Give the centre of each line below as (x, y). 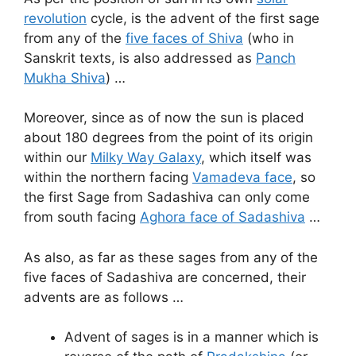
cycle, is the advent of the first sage (203, 18)
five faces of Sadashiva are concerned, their (165, 277)
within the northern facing (108, 178)
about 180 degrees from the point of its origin (168, 138)
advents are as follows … (104, 297)
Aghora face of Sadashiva (222, 217)
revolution (55, 18)
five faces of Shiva (184, 38)
